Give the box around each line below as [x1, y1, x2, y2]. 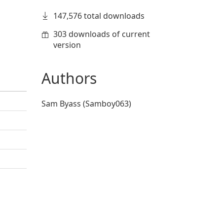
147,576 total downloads [53, 10, 145, 21]
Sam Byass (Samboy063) [41, 98, 131, 109]
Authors [41, 68, 97, 88]
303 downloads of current [53, 29, 150, 39]
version [53, 39, 81, 50]
